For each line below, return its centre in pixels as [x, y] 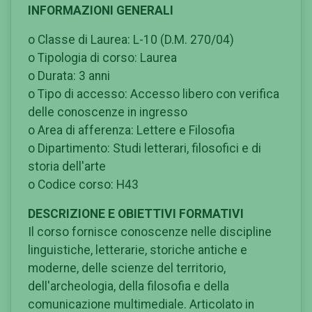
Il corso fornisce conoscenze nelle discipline [150, 232]
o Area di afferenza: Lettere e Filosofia [131, 130]
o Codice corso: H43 [83, 184]
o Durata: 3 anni [69, 76]
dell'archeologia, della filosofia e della [128, 286]
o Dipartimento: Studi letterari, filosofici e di [145, 148]
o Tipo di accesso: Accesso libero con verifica [154, 94]
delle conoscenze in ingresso [108, 112]
